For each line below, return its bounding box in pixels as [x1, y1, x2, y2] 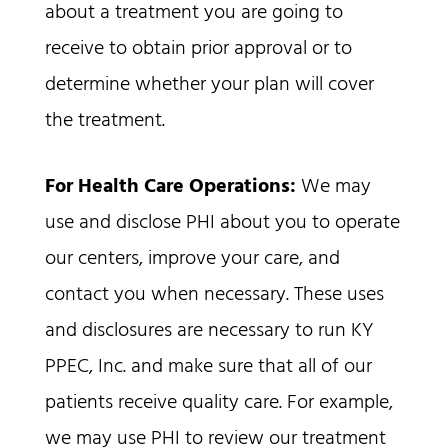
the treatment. [44, 105, 165, 138]
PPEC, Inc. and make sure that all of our [44, 351, 372, 384]
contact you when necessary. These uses [44, 279, 384, 312]
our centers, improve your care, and [44, 243, 340, 276]
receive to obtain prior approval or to [44, 33, 352, 66]
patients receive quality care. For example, [44, 387, 393, 420]
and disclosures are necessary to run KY [44, 315, 374, 348]
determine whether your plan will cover [44, 69, 374, 102]
